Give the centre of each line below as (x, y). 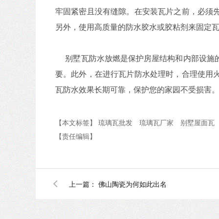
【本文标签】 (77, 122)
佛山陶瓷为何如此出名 (132, 184)
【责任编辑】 (76, 136)
